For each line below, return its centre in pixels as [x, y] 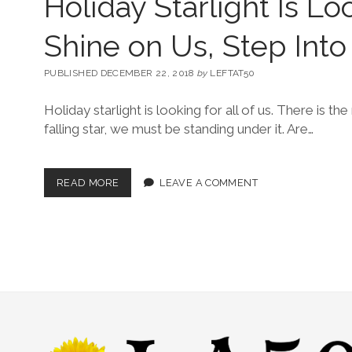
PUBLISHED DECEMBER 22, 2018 [121, 73]
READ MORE [88, 183]
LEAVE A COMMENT [209, 183]
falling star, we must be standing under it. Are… [179, 128]
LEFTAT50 [231, 73]
